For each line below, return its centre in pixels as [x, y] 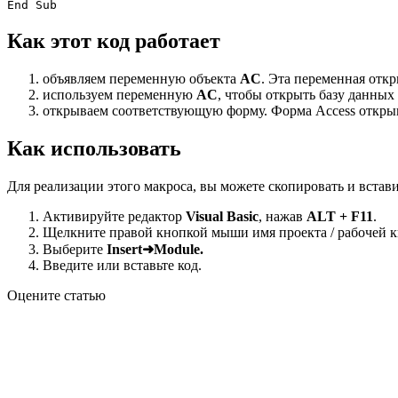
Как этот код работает [114, 41]
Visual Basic [222, 217]
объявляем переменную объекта [141, 79]
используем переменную [119, 95]
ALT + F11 [340, 217]
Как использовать [94, 149]
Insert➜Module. [155, 250]
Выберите [75, 250]
